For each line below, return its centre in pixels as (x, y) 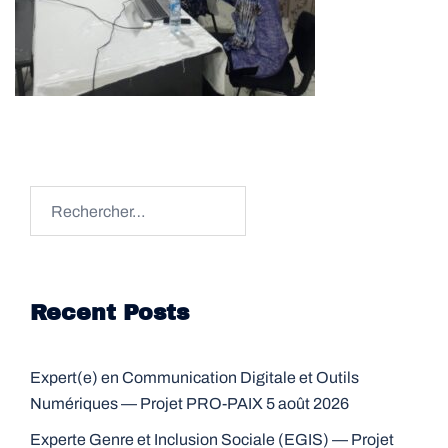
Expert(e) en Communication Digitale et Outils (194, 377)
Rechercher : (74, 197)
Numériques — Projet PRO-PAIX (146, 403)
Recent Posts (109, 313)
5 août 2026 (307, 403)
